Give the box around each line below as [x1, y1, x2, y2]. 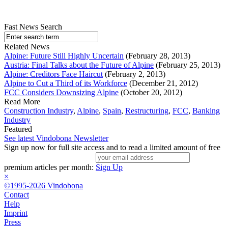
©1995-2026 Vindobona [4, 181, 83, 190]
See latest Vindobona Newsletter [4, 134, 108, 143]
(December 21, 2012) [127, 79, 198, 88]
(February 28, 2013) [124, 51, 190, 61]
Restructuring [125, 106, 168, 116]
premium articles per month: [4, 163, 96, 172]
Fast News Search [4, 22, 62, 32]
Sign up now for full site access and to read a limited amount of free [4, 143, 220, 152]
